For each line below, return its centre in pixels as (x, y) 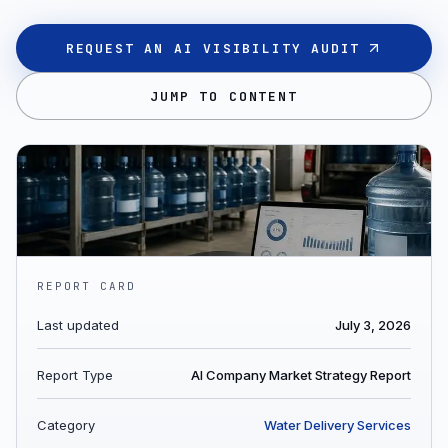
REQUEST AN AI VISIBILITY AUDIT (213, 48)
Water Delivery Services (337, 425)
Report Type (75, 375)
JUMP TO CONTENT (224, 96)
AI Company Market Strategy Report (301, 375)
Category (66, 425)
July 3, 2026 (373, 325)
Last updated (78, 325)
